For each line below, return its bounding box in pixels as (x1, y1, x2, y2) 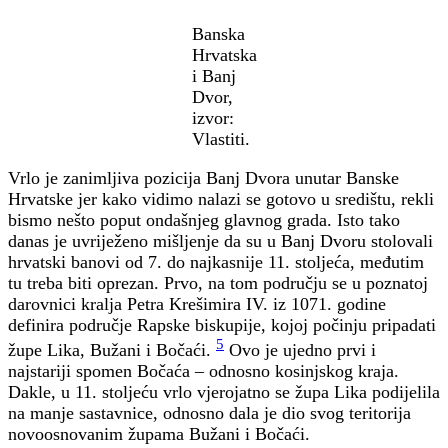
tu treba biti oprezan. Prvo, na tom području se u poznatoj (8, 273, 428, 294)
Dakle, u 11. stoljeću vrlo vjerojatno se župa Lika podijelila (8, 382, 440, 403)
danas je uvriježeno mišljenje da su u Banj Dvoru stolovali (8, 231, 433, 252)
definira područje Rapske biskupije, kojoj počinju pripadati (8, 315, 436, 336)
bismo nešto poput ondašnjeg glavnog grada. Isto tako (8, 210, 400, 231)
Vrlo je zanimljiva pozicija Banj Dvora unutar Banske (8, 168, 399, 189)
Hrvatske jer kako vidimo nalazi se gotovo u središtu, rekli (8, 189, 434, 210)
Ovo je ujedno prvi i (224, 340, 376, 361)
